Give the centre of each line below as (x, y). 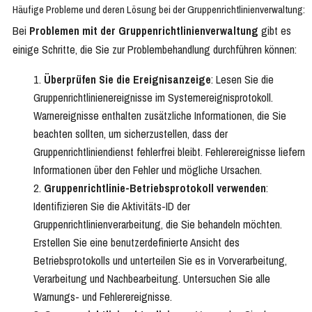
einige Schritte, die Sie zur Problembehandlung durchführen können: (155, 50)
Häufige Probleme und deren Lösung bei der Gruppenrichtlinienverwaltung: (159, 10)
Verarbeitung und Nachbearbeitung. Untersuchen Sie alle (152, 279)
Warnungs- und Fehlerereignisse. (103, 297)
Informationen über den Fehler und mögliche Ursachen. (148, 170)
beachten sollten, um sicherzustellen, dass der (131, 134)
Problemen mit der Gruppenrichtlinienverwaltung (144, 31)
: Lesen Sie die (242, 80)
